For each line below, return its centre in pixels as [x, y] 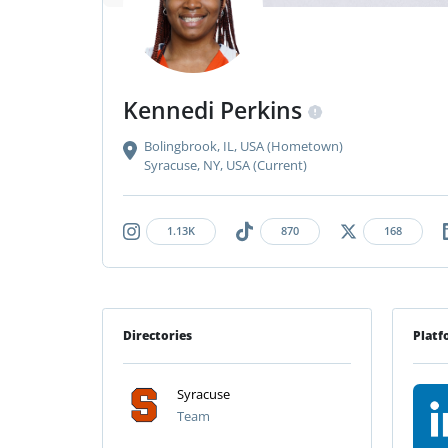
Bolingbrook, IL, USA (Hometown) [243, 146]
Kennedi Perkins [215, 110]
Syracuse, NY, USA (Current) [225, 165]
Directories [157, 335]
